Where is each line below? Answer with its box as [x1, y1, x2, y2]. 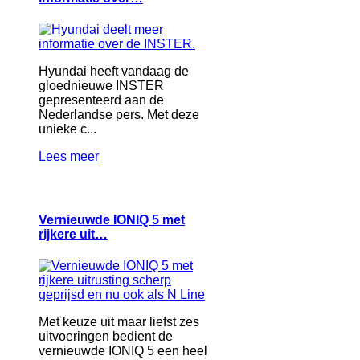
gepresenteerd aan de [39, 92, 164, 107]
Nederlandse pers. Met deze [39, 107, 199, 121]
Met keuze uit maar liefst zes [39, 315, 199, 329]
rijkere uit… [39, 227, 108, 242]
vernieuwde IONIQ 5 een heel [39, 344, 207, 358]
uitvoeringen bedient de [39, 329, 173, 344]
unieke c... [39, 121, 96, 136]
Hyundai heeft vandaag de [39, 63, 189, 78]
